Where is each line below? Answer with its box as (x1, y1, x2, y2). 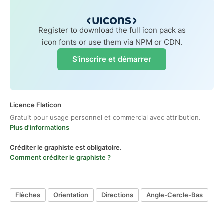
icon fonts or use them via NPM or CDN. (41, 37, 182, 47)
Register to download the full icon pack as (38, 25, 186, 35)
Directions (101, 191, 133, 199)
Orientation (53, 191, 88, 199)
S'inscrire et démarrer (72, 54, 151, 64)
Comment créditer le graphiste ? (10, 153, 111, 161)
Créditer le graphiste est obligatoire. (10, 143, 122, 151)
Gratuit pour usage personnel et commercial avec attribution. (10, 113, 201, 121)
